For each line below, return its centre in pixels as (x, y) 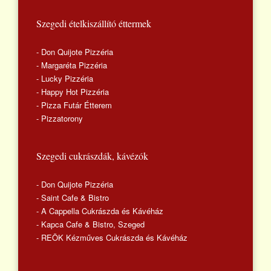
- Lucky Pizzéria (65, 78)
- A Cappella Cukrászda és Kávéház (100, 211)
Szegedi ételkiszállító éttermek (94, 23)
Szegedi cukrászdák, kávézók (92, 155)
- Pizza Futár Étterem (74, 105)
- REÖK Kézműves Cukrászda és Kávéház (112, 237)
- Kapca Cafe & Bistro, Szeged (90, 224)
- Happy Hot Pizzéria (73, 91)
